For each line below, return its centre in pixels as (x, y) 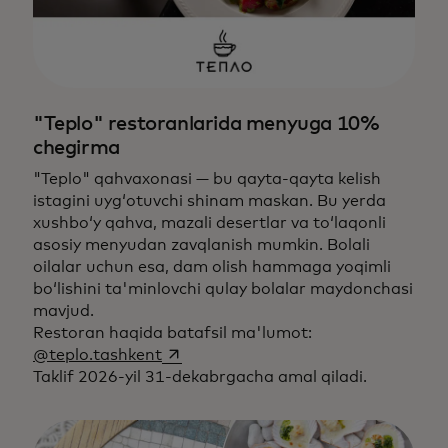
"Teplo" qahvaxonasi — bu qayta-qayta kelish (207, 178)
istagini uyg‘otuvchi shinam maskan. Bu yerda (209, 200)
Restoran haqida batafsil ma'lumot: (172, 332)
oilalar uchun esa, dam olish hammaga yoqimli (212, 266)
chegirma (76, 147)
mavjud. (63, 310)
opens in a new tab (234, 353)
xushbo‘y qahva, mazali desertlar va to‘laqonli (209, 222)
